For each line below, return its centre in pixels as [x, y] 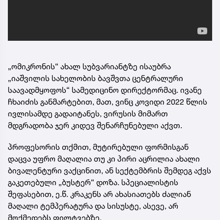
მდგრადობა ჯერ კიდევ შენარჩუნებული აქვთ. [95, 125]
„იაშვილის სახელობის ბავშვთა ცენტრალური [96, 78]
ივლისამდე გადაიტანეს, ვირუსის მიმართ [88, 113]
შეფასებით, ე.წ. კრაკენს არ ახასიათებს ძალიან [99, 194]
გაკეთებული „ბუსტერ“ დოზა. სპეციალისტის [93, 182]
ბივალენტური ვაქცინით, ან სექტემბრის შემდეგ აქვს [110, 170]
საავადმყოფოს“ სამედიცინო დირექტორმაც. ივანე [105, 90]
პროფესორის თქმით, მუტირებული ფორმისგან [98, 147]
